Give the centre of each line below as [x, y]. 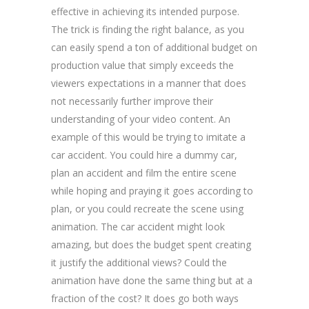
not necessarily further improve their [132, 101]
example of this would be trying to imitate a [148, 137]
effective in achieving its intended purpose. [145, 11]
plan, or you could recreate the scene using [147, 208]
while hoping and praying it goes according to [152, 190]
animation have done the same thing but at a [152, 280]
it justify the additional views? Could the [139, 262]
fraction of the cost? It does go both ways [145, 298]
